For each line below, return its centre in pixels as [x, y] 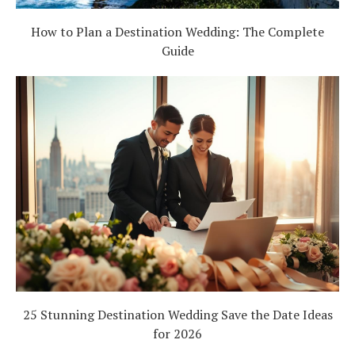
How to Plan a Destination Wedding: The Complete [177, 32]
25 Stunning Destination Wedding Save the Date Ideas [177, 315]
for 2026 [177, 334]
